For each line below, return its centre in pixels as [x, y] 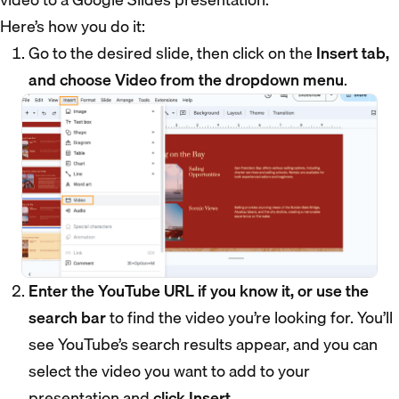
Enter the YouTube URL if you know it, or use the [199, 290]
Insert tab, [353, 53]
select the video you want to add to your [169, 370]
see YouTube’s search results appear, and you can [203, 344]
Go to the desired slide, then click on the [172, 53]
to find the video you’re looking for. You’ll [249, 317]
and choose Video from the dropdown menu [186, 80]
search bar [67, 317]
